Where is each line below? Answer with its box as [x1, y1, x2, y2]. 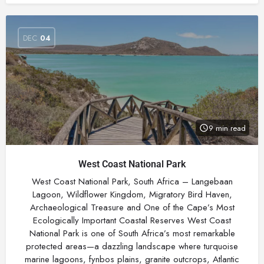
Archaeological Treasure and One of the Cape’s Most [29, 201, 235, 214]
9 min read [209, 122, 246, 134]
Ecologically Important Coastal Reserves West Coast [33, 214, 231, 227]
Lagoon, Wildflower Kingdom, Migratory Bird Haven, [32, 188, 232, 201]
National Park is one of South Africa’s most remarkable [29, 227, 235, 240]
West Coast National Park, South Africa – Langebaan [31, 175, 233, 188]
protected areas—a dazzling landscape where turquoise [26, 240, 238, 253]
